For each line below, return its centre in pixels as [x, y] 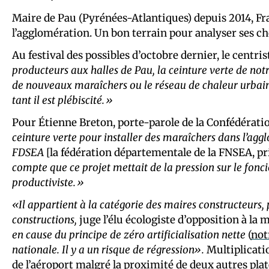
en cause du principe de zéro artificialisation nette [129, 234]
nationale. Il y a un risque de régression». [108, 249]
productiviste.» [48, 182]
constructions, [44, 219]
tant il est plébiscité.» [62, 100]
